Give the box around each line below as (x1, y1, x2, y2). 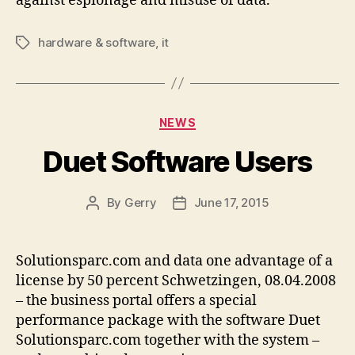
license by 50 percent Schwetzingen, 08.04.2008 (16, 272, 336, 290)
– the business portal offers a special (16, 292, 257, 310)
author (91, 213, 129, 228)
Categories (177, 110, 247, 128)
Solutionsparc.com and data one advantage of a (16, 252, 333, 270)
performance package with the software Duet (16, 311, 320, 330)
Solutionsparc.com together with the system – (16, 331, 319, 349)
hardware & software (38, 34, 156, 50)
